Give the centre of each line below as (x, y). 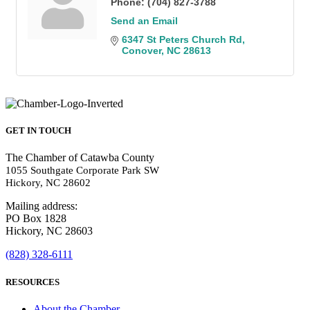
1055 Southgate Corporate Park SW (82, 171)
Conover (142, 51)
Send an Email (144, 21)
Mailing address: (42, 206)
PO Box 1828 (36, 219)
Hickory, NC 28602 (48, 183)
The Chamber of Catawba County (80, 158)
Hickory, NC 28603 (49, 231)
